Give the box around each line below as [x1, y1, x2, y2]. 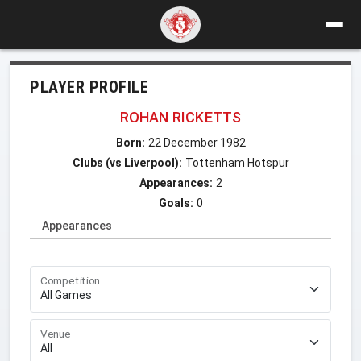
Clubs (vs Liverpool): [72, 156, 182, 169]
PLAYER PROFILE [30, 77, 148, 97]
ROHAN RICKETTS [119, 108, 242, 126]
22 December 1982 [147, 135, 246, 149]
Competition [40, 273, 101, 288]
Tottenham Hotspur [185, 156, 289, 169]
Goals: [158, 196, 193, 210]
